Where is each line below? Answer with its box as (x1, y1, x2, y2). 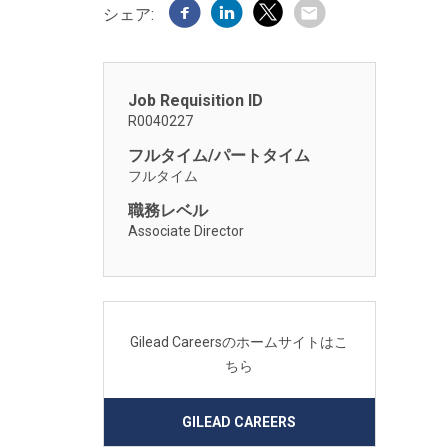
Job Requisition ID (127, 91, 263, 110)
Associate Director (127, 223, 244, 239)
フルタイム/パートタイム (127, 146, 310, 165)
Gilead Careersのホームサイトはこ (130, 334, 349, 350)
